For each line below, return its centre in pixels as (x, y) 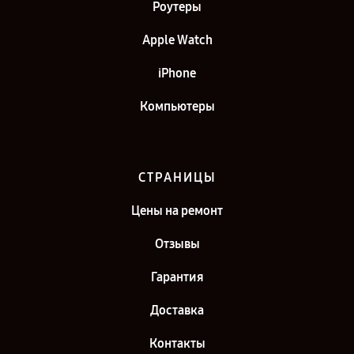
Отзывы (177, 244)
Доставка (177, 310)
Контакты (177, 343)
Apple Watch (177, 40)
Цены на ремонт (177, 211)
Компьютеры (177, 106)
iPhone (177, 73)
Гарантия (177, 277)
